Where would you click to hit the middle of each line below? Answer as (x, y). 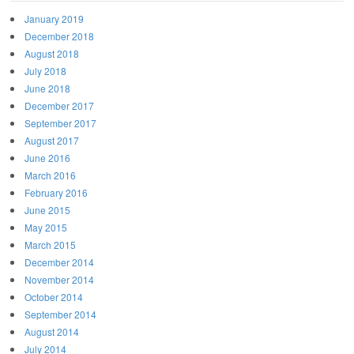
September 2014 (60, 314)
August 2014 (52, 331)
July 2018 (45, 70)
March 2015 (50, 244)
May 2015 (46, 227)
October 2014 (54, 296)
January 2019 (54, 18)
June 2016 (47, 157)
